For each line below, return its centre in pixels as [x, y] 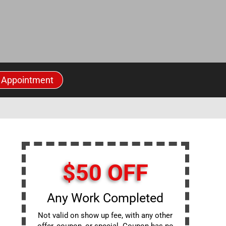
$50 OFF [105, 173]
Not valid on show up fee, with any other [105, 216]
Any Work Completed [105, 198]
